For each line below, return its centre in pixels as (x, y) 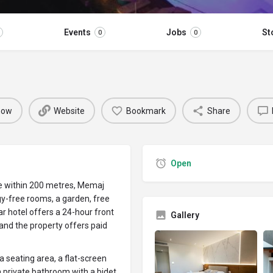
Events (77, 33)
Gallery (185, 215)
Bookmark (146, 111)
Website (69, 111)
